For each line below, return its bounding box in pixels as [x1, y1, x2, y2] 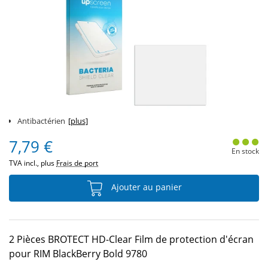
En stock [231, 146, 259, 156]
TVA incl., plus [9, 158, 56, 168]
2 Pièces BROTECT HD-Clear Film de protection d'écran [9, 233, 254, 246]
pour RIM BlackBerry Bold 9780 [9, 247, 147, 260]
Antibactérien [17, 115, 65, 126]
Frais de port [56, 158, 98, 168]
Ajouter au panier [109, 181, 182, 193]
